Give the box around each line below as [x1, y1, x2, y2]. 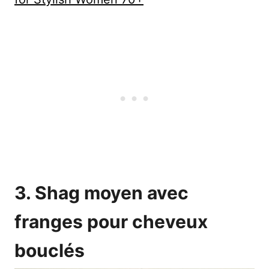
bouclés [14, 240, 85, 262]
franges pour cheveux [14, 211, 208, 233]
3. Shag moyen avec [14, 182, 189, 204]
